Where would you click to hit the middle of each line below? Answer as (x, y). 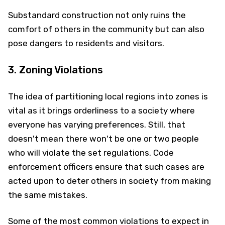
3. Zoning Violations (55, 70)
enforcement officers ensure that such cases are (106, 167)
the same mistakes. (48, 195)
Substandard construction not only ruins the (97, 15)
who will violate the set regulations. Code (91, 153)
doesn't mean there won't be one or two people (103, 139)
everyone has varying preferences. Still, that (97, 125)
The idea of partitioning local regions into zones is (108, 96)
